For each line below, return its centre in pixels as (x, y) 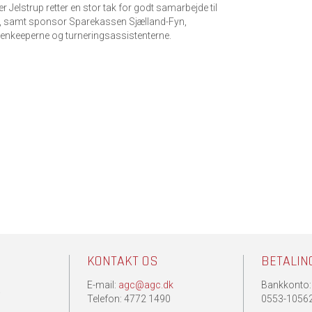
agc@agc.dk (146, 285)
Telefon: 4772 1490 (129, 299)
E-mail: (103, 285)
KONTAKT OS (123, 261)
